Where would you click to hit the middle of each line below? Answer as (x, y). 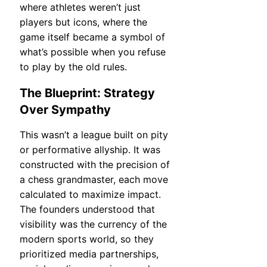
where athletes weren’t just (80, 7)
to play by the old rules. (73, 67)
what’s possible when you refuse (93, 52)
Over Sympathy (65, 109)
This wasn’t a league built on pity (94, 135)
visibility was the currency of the (93, 224)
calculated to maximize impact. (90, 195)
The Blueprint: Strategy (87, 93)
